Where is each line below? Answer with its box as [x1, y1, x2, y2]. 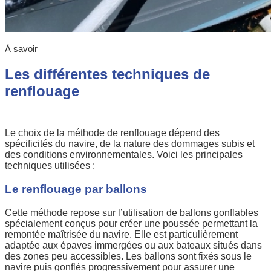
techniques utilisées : [5, 160, 95, 171]
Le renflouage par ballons [5, 182, 147, 195]
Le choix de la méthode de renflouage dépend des [5, 128, 220, 139]
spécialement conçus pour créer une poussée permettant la [5, 218, 258, 229]
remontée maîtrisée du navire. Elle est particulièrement [5, 229, 238, 240]
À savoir [5, 44, 38, 54]
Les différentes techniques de [5, 66, 210, 83]
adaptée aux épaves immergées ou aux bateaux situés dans [5, 240, 262, 250]
